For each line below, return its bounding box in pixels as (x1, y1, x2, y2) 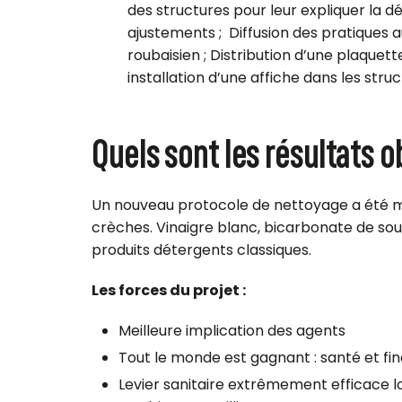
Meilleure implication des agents (118, 319, 345, 341)
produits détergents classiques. (92, 239, 311, 260)
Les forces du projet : (92, 279, 246, 301)
